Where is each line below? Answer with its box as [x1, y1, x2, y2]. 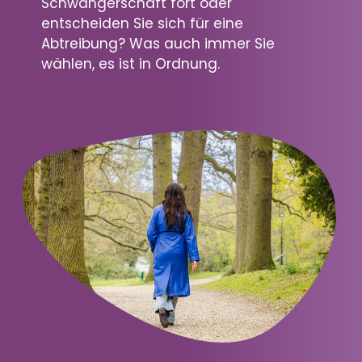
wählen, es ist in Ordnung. [40, 53, 220, 74]
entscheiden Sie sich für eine [40, 13, 243, 33]
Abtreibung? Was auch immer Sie [40, 33, 275, 53]
